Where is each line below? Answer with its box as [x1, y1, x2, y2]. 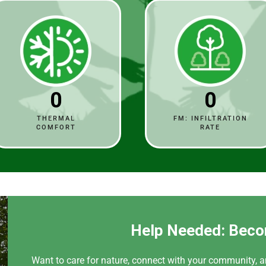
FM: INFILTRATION [173, 114, 248, 122]
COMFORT [36, 123, 76, 131]
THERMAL [36, 114, 75, 122]
